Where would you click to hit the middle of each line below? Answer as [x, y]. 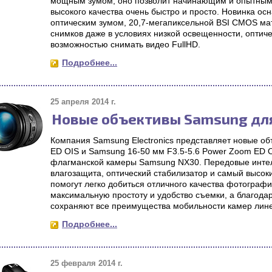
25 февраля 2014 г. [87, 263]
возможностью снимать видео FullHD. [125, 44]
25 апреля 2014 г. [83, 102]
